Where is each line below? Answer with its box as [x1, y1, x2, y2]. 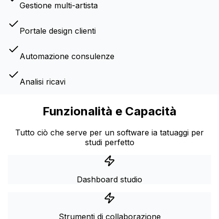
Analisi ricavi [20, 76, 66, 87]
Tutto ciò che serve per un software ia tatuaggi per [15, 128, 204, 138]
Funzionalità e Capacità [43, 104, 176, 118]
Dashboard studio [77, 175, 142, 185]
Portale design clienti [20, 25, 96, 36]
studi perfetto [85, 137, 134, 148]
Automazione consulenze [20, 51, 114, 61]
